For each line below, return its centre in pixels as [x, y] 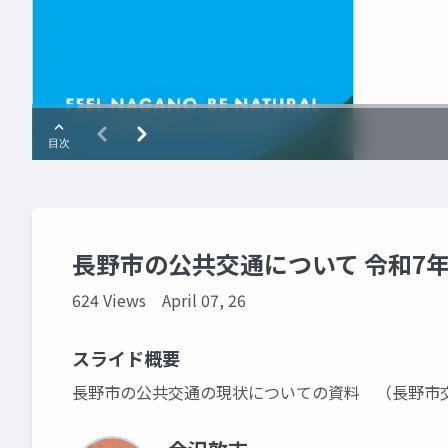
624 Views [109, 300]
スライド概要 [126, 358]
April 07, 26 [204, 300]
